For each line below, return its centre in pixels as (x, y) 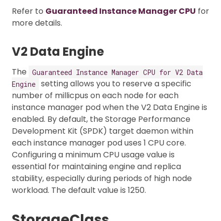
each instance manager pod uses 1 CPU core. (99, 143)
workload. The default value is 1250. (79, 190)
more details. (37, 23)
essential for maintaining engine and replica (96, 167)
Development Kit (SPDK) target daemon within (103, 131)
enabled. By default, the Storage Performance (101, 119)
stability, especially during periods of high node (102, 179)
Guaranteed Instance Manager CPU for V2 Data (117, 72)
